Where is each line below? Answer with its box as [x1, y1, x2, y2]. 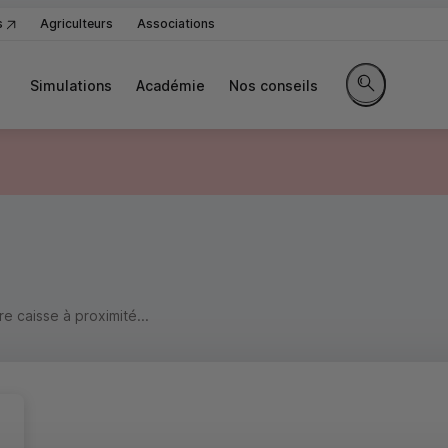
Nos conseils [229, 76, 318, 94]
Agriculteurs [40, 16, 113, 31]
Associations [137, 16, 215, 31]
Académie [136, 76, 205, 94]
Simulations [30, 76, 112, 94]
